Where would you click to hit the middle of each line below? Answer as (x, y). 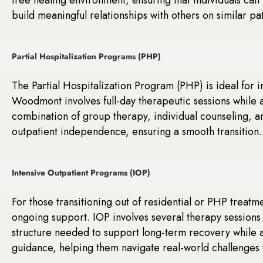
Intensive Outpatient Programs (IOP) (81, 172)
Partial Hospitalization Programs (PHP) (86, 56)
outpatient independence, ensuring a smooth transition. (137, 131)
